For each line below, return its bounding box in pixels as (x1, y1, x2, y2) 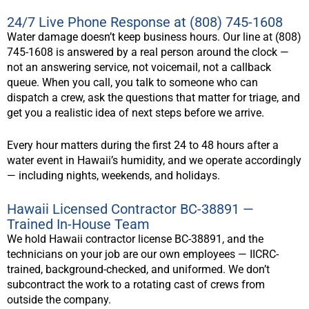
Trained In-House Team (7, 215, 150, 232)
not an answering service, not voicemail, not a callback (7, 60, 271, 74)
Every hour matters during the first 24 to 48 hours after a (7, 139, 279, 152)
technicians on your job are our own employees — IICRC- (7, 247, 279, 261)
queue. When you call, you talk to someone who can (7, 75, 258, 89)
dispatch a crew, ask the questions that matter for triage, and (7, 90, 300, 104)
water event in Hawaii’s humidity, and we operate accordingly (7, 154, 301, 168)
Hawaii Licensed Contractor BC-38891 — (7, 200, 254, 217)
